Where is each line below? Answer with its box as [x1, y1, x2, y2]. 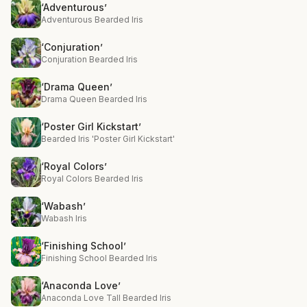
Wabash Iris [41, 213, 87, 223]
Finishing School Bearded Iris [41, 253, 158, 263]
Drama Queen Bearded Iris [41, 94, 147, 104]
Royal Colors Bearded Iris [41, 173, 143, 184]
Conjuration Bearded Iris [41, 54, 138, 64]
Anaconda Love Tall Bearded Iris [41, 293, 171, 303]
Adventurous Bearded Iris [41, 14, 143, 25]
